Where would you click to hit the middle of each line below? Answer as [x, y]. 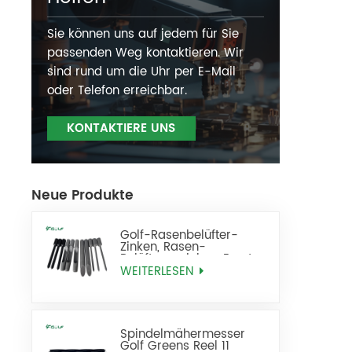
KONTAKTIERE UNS [121, 128]
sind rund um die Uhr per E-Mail [141, 71]
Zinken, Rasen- [163, 247]
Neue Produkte [82, 195]
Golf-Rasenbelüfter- [180, 236]
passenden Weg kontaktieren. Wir [145, 53]
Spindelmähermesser [183, 334]
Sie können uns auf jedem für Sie [143, 34]
